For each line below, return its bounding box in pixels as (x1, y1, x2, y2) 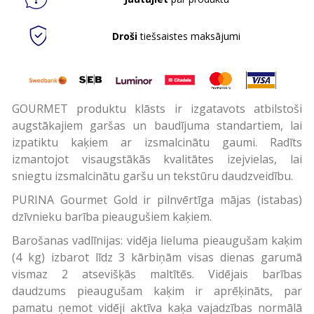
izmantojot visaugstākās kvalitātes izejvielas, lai (11, 151, 303, 167)
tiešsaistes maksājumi (137, 29, 241, 43)
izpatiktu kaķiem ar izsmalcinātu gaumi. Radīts (11, 134, 303, 150)
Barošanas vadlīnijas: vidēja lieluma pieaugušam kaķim (11, 232, 303, 248)
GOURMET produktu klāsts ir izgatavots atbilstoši (11, 100, 303, 116)
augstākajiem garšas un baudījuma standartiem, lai (11, 117, 303, 133)
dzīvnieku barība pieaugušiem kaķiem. (11, 208, 212, 224)
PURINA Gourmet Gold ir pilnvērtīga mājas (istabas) (11, 191, 303, 207)
